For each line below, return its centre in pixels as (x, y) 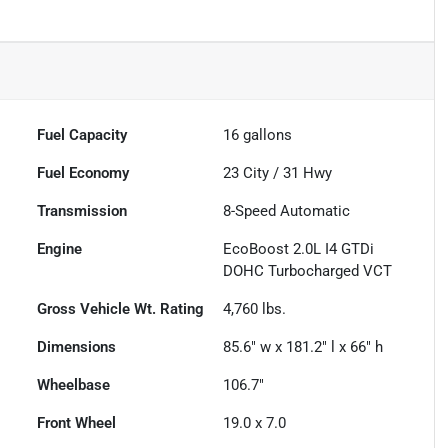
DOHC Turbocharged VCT (308, 271)
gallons (266, 135)
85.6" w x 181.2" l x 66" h (303, 347)
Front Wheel (77, 423)
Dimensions (77, 347)
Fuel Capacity (82, 135)
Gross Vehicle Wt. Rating (121, 309)
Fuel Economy (83, 173)
